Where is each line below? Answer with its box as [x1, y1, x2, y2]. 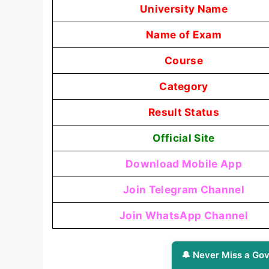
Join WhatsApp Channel [119, 209, 248, 222]
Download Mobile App [125, 157, 243, 171]
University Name [140, 2, 228, 16]
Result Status [148, 106, 220, 119]
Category [159, 80, 208, 93]
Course [165, 54, 203, 67]
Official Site [153, 131, 215, 145]
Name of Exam [146, 28, 222, 41]
